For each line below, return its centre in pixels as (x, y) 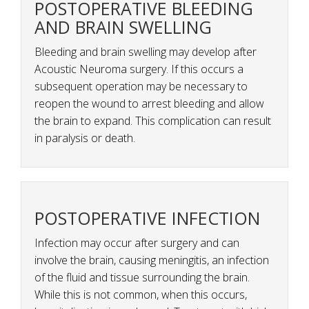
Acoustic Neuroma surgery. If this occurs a (139, 69)
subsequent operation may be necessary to (141, 87)
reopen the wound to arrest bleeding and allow (149, 104)
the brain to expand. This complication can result (153, 121)
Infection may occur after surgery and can (137, 243)
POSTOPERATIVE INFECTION (147, 218)
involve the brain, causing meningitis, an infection (152, 260)
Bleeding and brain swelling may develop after (146, 52)
